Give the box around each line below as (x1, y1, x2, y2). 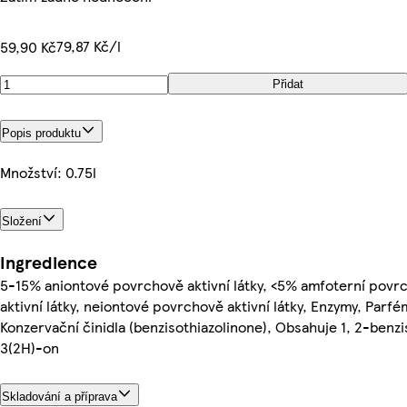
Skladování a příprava (2, 389, 117, 403)
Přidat (273, 76, 303, 91)
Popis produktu (2, 125, 81, 140)
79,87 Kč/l (56, 35, 121, 56)
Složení (2, 213, 42, 228)
